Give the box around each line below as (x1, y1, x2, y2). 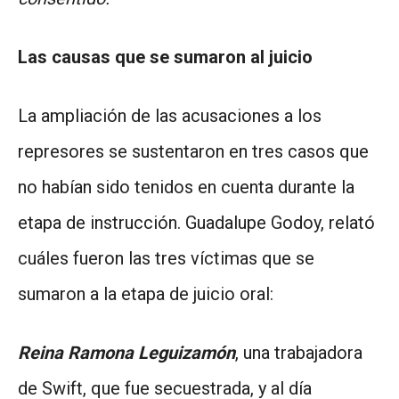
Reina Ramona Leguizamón (18, 341, 235, 363)
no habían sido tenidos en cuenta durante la (18, 175, 354, 198)
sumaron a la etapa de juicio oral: (18, 282, 273, 305)
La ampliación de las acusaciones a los (18, 104, 322, 126)
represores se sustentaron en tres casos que (18, 140, 369, 162)
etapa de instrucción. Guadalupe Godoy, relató (18, 211, 375, 233)
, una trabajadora (235, 341, 362, 363)
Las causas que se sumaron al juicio (18, 45, 313, 68)
